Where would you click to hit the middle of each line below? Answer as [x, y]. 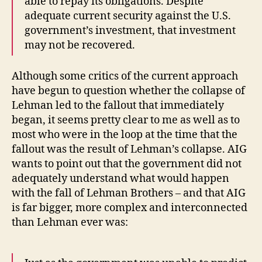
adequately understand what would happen [120, 178]
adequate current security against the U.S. [128, 16]
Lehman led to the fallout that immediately [118, 105]
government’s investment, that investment [130, 31]
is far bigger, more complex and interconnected [130, 208]
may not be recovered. [81, 46]
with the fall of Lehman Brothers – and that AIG [129, 193]
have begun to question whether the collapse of [128, 91]
